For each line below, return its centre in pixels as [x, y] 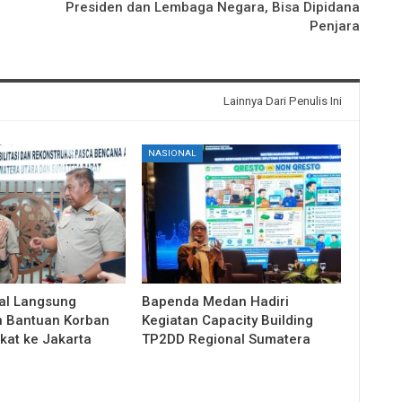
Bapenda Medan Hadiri [216, 302]
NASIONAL [173, 153]
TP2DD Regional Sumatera [227, 340]
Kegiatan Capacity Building [228, 321]
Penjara [334, 26]
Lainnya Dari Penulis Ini [282, 101]
